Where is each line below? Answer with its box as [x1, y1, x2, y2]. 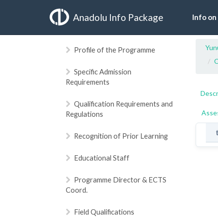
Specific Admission [74, 67, 131, 76]
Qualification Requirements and [74, 99, 173, 108]
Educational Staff [74, 153, 129, 162]
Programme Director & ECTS [74, 175, 166, 184]
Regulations [66, 109, 103, 118]
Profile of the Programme [74, 45, 155, 54]
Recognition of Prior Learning [74, 131, 168, 140]
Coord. [66, 185, 88, 194]
